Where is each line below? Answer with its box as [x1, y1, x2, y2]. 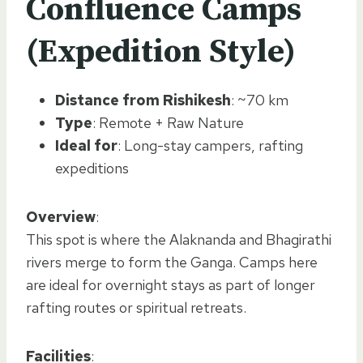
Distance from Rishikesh [55, 90, 231, 109]
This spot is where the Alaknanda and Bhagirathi [26, 229, 331, 249]
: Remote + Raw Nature [92, 113, 244, 132]
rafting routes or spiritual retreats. [26, 297, 246, 317]
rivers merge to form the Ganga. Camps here [26, 252, 318, 271]
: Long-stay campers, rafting [117, 135, 303, 155]
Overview [26, 207, 96, 226]
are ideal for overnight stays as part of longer [26, 275, 315, 294]
